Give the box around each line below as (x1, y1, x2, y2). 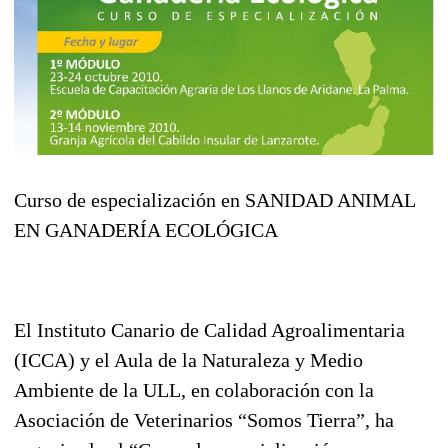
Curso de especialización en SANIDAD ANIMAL (14, 188, 415, 211)
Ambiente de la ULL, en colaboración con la (14, 378, 374, 401)
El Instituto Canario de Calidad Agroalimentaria (14, 318, 405, 341)
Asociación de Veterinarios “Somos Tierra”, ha (14, 408, 394, 431)
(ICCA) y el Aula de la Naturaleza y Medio (14, 348, 363, 371)
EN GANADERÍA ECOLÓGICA (14, 218, 278, 241)
